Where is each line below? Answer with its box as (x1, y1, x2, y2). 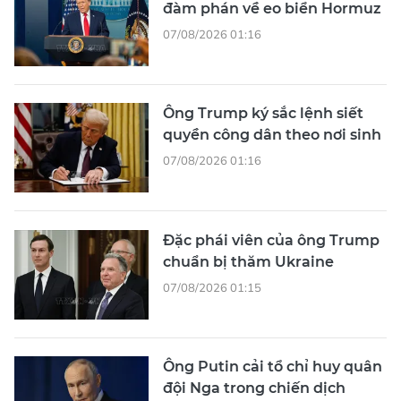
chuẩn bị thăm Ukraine (163, 253, 334, 271)
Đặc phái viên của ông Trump (163, 232, 380, 250)
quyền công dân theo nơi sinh (163, 126, 381, 144)
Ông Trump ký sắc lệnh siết (163, 105, 363, 123)
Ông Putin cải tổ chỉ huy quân (163, 358, 382, 376)
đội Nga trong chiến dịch (163, 380, 346, 397)
